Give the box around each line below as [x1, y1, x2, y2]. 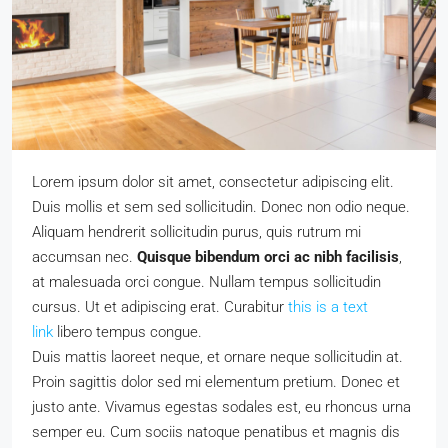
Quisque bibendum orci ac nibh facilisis [137, 248, 399, 266]
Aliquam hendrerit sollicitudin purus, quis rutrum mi [32, 223, 361, 241]
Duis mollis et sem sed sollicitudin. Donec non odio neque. [32, 198, 410, 216]
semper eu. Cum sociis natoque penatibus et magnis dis [32, 423, 400, 441]
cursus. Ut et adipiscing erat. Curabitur [32, 298, 288, 316]
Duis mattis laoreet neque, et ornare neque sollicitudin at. [32, 348, 403, 366]
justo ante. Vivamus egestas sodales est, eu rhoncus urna [32, 398, 411, 416]
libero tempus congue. [53, 323, 202, 341]
